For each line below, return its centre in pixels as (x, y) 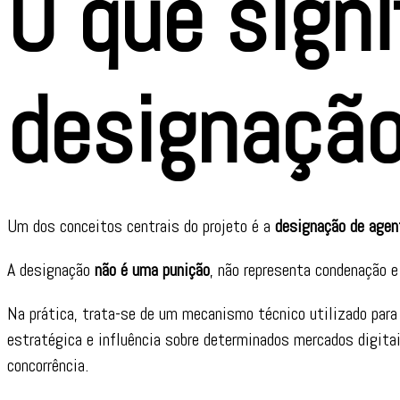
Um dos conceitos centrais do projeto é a (141, 226)
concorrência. (48, 366)
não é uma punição (152, 270)
